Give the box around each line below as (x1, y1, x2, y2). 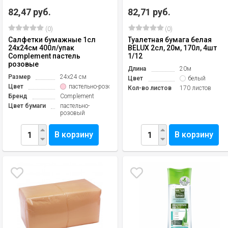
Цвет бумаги (8, 102, 46, 109)
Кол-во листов (128, 84, 172, 92)
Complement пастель (8, 52, 80, 60)
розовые (8, 60, 39, 68)
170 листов (180, 84, 212, 92)
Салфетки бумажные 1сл (8, 36, 96, 44)
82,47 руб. (8, 7, 51, 17)
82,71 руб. (128, 7, 171, 17)
